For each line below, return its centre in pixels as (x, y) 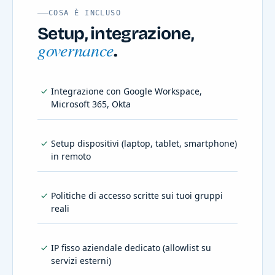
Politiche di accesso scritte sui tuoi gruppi (137, 196)
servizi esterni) (81, 261)
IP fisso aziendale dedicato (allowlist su (131, 248)
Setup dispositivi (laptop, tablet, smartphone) (144, 144)
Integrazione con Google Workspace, (126, 91)
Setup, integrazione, (116, 34)
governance (76, 50)
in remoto (71, 157)
